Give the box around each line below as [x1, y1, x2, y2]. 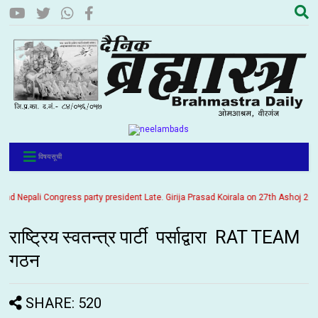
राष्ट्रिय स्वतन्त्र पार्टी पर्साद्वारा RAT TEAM [9, 226, 305, 248]
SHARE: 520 [26, 295, 102, 312]
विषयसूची [38, 153, 62, 161]
